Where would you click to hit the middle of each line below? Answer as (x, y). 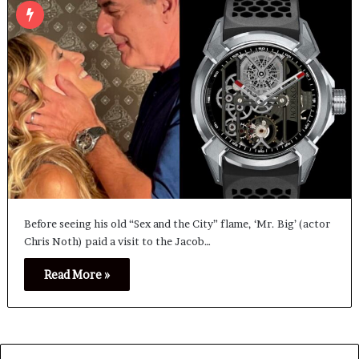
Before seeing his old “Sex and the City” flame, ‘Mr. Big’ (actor (177, 224)
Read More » (77, 275)
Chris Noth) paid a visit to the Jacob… (117, 242)
